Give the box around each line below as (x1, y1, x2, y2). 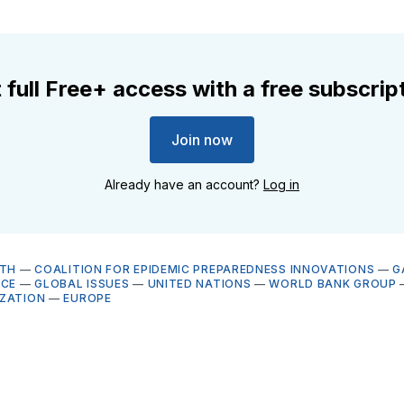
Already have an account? (105, 176, 263, 192)
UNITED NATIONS (147, 276, 252, 290)
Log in (263, 176, 299, 192)
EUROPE (63, 290, 112, 305)
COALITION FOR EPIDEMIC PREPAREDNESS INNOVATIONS (34, 262, 375, 276)
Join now (171, 130, 233, 149)
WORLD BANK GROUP (269, 276, 397, 290)
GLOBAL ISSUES (34, 276, 130, 290)
